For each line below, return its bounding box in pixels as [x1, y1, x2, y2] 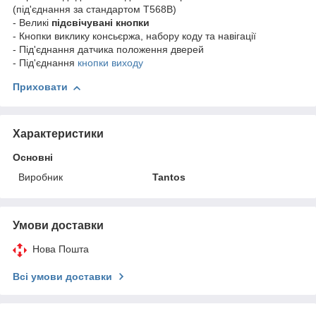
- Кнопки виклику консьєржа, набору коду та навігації [13, 30, 256, 42]
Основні [13, 151, 53, 163]
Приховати [13, 81, 68, 93]
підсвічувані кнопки [51, 17, 150, 29]
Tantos [152, 171, 186, 183]
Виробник [18, 171, 63, 183]
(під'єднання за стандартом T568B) [13, 4, 176, 16]
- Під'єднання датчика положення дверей [13, 44, 204, 56]
